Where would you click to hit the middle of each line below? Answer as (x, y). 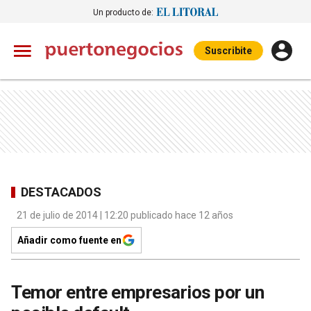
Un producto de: (123, 12)
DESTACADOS (61, 192)
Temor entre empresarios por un (137, 292)
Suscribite (228, 51)
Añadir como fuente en (69, 240)
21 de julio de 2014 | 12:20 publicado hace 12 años (125, 215)
